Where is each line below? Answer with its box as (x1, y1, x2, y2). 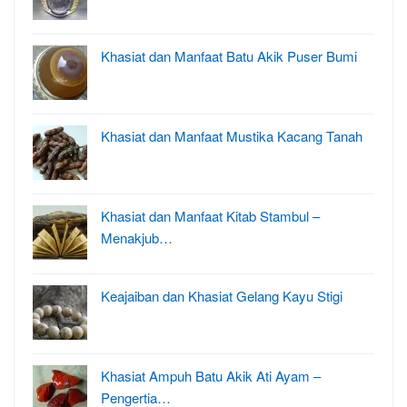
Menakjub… (101, 227, 173, 247)
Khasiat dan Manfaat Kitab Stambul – (101, 205, 320, 225)
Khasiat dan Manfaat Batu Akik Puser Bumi (101, 45, 357, 65)
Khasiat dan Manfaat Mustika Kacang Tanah (101, 125, 362, 145)
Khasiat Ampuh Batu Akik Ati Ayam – (101, 365, 321, 385)
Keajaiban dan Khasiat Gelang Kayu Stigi (101, 285, 342, 305)
